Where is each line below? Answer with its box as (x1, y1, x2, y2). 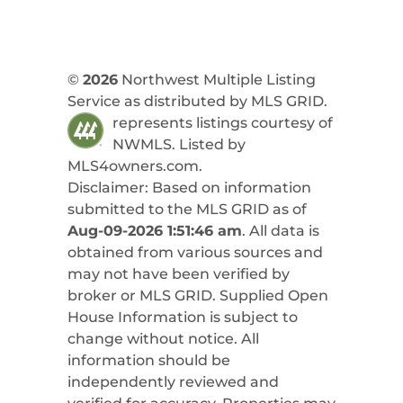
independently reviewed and (67, 372, 279, 390)
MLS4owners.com (67, 157, 199, 175)
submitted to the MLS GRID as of (67, 200, 307, 218)
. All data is (241, 221, 319, 239)
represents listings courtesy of (112, 113, 333, 131)
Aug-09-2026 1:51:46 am (67, 221, 242, 239)
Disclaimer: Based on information (67, 178, 311, 196)
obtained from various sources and (67, 243, 323, 261)
